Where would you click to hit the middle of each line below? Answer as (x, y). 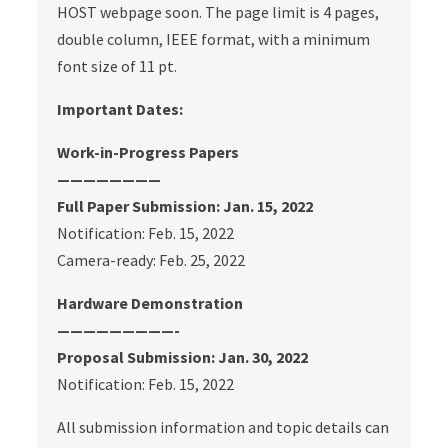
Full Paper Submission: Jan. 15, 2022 (185, 206)
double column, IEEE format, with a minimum (214, 39)
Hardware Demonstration (150, 303)
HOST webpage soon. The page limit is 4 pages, (218, 12)
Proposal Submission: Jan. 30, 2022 (183, 357)
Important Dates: (120, 109)
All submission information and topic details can (223, 427)
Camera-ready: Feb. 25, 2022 (151, 260)
